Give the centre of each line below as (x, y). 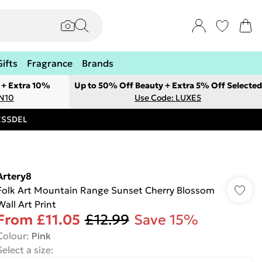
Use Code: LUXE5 (168, 98)
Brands (98, 63)
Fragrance (50, 63)
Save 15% (166, 220)
